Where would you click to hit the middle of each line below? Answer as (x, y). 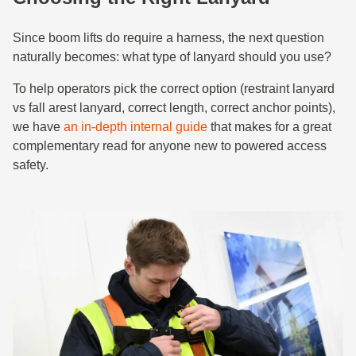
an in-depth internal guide (135, 127)
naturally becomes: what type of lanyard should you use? (172, 57)
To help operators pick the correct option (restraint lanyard (174, 89)
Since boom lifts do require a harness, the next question (168, 38)
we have (38, 127)
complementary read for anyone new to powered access (170, 146)
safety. (31, 165)
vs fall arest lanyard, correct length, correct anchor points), (174, 108)
